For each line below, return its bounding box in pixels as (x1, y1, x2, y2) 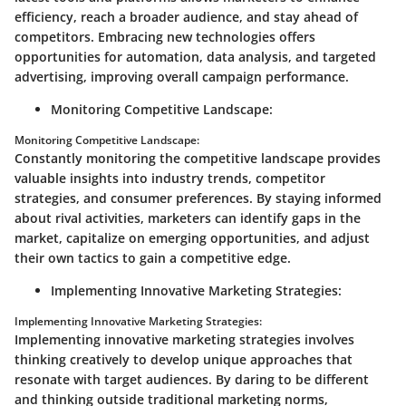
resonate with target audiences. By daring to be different (14, 370, 369, 388)
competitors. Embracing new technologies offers (14, 27, 315, 45)
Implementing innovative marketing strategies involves (14, 330, 354, 348)
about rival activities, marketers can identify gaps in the (14, 208, 361, 227)
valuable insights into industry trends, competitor (14, 169, 325, 187)
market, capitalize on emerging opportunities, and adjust (14, 228, 370, 246)
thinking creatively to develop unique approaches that (14, 350, 353, 368)
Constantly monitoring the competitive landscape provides (14, 149, 381, 167)
